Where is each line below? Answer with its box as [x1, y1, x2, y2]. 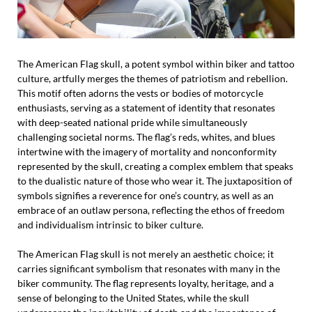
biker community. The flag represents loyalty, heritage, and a [17, 277, 274, 290]
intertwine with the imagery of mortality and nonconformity [17, 146, 276, 158]
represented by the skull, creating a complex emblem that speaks [17, 160, 293, 173]
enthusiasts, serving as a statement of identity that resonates [17, 102, 275, 114]
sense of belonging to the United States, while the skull [17, 292, 249, 304]
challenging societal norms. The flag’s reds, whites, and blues [17, 131, 275, 143]
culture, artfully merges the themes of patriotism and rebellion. [17, 72, 288, 85]
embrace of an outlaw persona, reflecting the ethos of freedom [17, 204, 285, 217]
